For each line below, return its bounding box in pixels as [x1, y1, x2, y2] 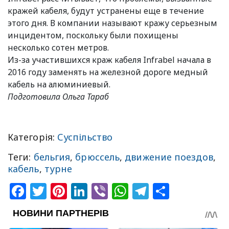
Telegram [149, 180, 223, 202]
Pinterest [67, 180, 138, 202]
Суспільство [57, 131, 112, 144]
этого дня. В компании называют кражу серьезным [8, 17, 217, 29]
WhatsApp [128, 180, 208, 202]
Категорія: [8, 131, 57, 144]
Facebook [26, 180, 102, 202]
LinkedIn [87, 180, 156, 202]
